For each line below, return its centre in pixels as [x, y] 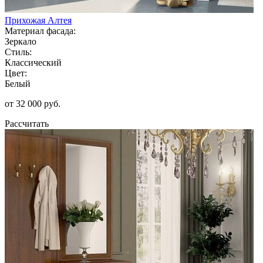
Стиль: [18, 52]
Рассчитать [27, 123]
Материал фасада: [40, 31]
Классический [33, 62]
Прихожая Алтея [38, 20]
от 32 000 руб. [33, 103]
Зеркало [21, 41]
